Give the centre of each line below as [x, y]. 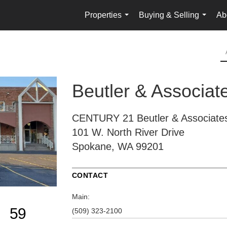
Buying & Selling [169, 15]
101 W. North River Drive [128, 132]
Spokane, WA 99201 [118, 146]
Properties [103, 15]
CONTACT [90, 175]
